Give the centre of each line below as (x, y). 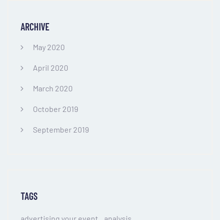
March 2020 (53, 88)
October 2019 (55, 109)
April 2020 (51, 67)
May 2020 (49, 47)
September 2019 (61, 129)
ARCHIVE (35, 26)
